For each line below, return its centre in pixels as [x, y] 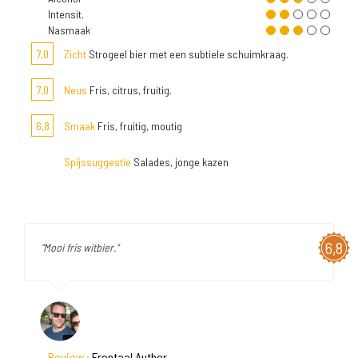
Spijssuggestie [97, 162]
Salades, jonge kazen [180, 162]
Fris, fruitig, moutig [139, 126]
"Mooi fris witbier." [80, 247]
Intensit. [66, 14]
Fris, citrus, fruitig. [129, 90]
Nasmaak [69, 30]
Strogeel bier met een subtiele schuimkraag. [187, 54]
